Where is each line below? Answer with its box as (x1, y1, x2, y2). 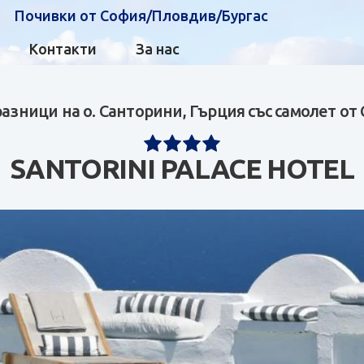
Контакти (29, 41, 97, 57)
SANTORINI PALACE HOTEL (10, 153, 354, 184)
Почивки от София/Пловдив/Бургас (15, 7, 269, 24)
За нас (136, 41, 180, 57)
